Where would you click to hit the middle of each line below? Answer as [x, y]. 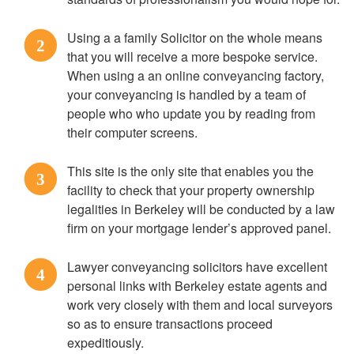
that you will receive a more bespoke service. [192, 56]
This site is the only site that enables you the [190, 171]
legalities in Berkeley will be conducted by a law [201, 209]
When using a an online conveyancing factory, [196, 75]
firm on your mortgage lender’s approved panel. [199, 228]
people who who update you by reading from [191, 113]
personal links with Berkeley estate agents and [197, 286]
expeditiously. [105, 343]
